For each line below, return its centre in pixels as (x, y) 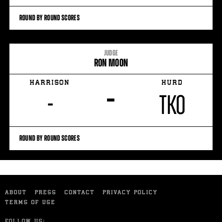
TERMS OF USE (30, 203)
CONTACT (80, 193)
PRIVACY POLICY (130, 193)
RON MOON (111, 63)
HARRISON (50, 83)
